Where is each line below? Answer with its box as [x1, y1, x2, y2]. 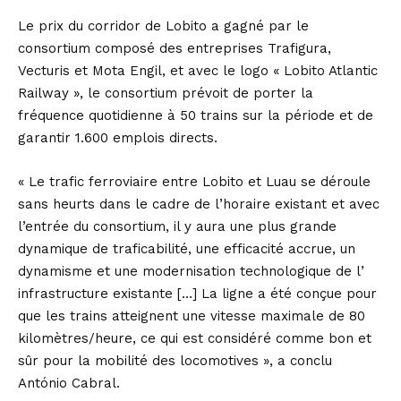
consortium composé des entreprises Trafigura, [18, 39, 331, 56]
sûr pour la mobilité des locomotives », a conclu [18, 352, 332, 369]
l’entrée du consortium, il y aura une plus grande [18, 218, 337, 235]
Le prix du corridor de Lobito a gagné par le [18, 17, 309, 34]
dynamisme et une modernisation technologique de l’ [18, 262, 364, 279]
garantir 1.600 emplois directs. [18, 129, 218, 146]
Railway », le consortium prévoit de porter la [18, 84, 313, 101]
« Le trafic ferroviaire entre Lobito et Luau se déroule [18, 173, 371, 190]
